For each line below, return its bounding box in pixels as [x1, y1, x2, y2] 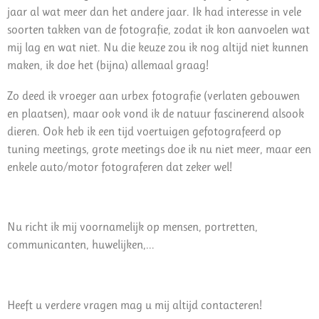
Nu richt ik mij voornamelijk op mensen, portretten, [7, 219, 258, 234]
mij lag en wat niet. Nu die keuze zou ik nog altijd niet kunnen [7, 40, 308, 55]
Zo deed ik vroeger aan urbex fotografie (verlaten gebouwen [7, 88, 300, 103]
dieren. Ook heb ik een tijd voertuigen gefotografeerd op [7, 123, 281, 138]
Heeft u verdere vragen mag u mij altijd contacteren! [7, 297, 262, 312]
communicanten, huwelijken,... [7, 237, 157, 252]
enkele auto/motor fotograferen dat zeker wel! [7, 159, 232, 174]
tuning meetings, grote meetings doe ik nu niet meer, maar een [7, 141, 311, 156]
